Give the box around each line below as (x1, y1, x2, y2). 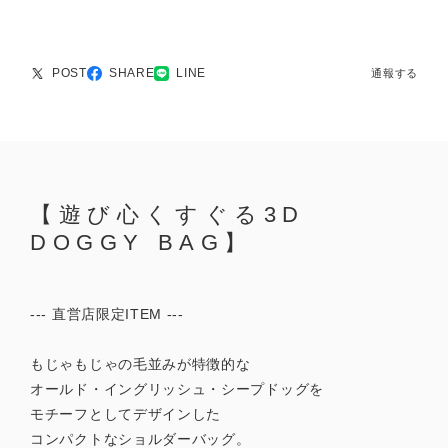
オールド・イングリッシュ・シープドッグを (30, 380, 324, 397)
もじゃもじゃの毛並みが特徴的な (30, 355, 251, 372)
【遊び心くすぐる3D (30, 201, 305, 227)
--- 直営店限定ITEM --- (30, 305, 184, 322)
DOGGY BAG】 (30, 229, 254, 255)
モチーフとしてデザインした (30, 405, 222, 422)
